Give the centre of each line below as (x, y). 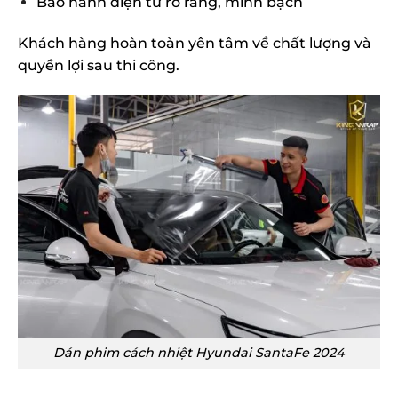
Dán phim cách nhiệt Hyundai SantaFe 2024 (199, 353)
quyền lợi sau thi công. (99, 65)
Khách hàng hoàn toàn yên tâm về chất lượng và (195, 43)
